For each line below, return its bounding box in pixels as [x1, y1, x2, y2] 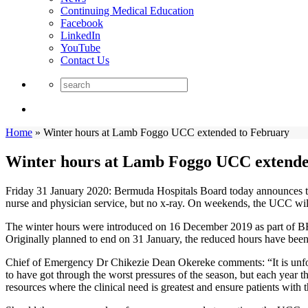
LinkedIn [60, 30, 100, 41]
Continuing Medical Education [60, 5, 194, 16]
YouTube [60, 42, 100, 54]
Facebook [60, 17, 103, 29]
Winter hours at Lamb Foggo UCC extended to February [43, 126, 289, 138]
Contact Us [60, 54, 109, 66]
